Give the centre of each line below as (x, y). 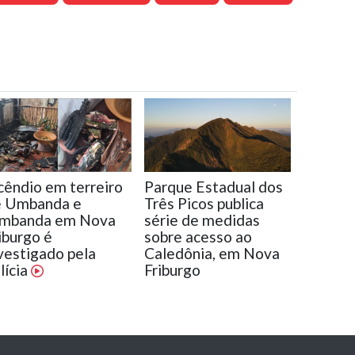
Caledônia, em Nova (212, 254)
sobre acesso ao (198, 237)
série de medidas (202, 220)
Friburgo (172, 270)
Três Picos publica (204, 204)
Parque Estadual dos (213, 187)
